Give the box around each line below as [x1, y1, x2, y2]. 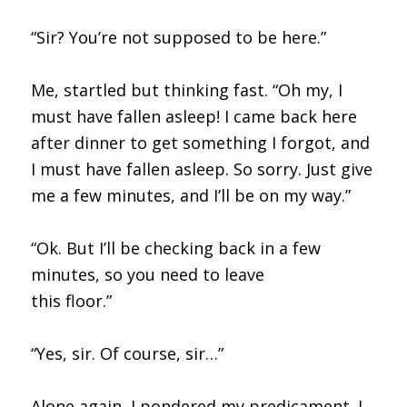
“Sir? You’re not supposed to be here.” [30, 25, 326, 48]
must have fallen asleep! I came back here [30, 104, 357, 127]
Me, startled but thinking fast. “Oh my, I [30, 78, 342, 101]
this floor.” [30, 289, 112, 312]
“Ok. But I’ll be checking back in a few [30, 236, 321, 259]
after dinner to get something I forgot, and [30, 131, 370, 154]
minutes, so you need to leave [30, 263, 264, 285]
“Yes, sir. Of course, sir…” [30, 342, 223, 364]
